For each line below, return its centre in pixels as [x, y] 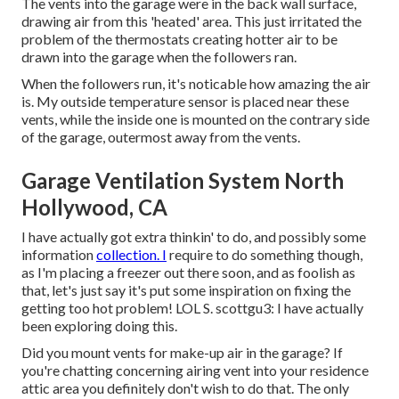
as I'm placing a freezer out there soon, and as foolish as [188, 273]
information [59, 255]
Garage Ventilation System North [183, 181]
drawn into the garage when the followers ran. [159, 57]
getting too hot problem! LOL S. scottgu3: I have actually [192, 308]
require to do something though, [265, 255]
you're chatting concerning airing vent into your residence [195, 370]
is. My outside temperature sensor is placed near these [185, 102]
